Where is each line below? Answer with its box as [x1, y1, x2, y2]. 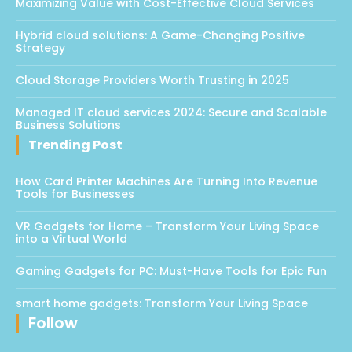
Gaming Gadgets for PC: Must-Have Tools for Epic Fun [16, 263, 327, 280]
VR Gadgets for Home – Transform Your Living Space [16, 218, 319, 235]
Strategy [16, 40, 65, 57]
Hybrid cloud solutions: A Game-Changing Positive [16, 27, 305, 44]
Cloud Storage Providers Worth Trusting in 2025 [16, 72, 289, 89]
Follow [28, 312, 78, 335]
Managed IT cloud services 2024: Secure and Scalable [16, 104, 327, 121]
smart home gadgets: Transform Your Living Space [16, 295, 308, 312]
